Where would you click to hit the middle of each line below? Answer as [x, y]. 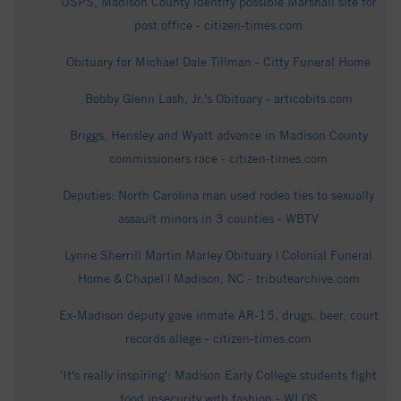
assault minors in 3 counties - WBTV [218, 219]
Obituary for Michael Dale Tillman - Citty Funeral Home [218, 62]
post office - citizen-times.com [218, 26]
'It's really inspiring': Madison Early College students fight [218, 375]
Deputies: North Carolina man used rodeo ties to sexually [218, 196]
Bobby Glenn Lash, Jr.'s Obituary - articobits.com [218, 99]
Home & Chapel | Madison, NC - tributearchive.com [218, 279]
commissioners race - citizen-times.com [218, 159]
